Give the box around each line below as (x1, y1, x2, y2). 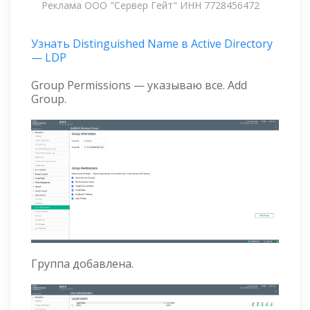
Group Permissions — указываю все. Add (31, 77, 247, 93)
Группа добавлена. (31, 256, 134, 272)
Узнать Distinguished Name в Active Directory (31, 36, 273, 52)
